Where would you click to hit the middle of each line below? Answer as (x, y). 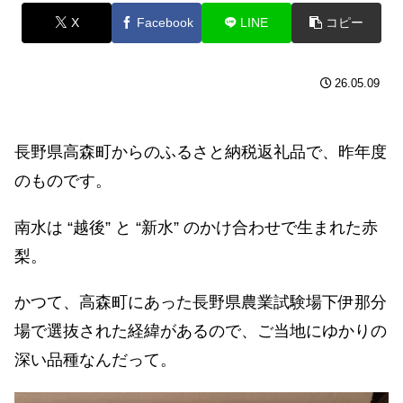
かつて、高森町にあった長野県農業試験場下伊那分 (201, 303)
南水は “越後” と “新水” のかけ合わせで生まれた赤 (196, 227)
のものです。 (63, 180)
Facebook (165, 22)
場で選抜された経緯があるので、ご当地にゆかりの (201, 331)
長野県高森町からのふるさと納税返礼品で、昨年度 (201, 152)
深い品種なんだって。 (95, 360)
